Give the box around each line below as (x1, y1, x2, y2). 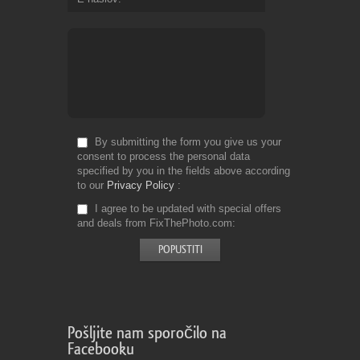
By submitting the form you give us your (92, 135, 281, 148)
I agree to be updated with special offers (92, 202, 281, 215)
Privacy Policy (107, 178, 174, 191)
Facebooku (67, 340, 134, 358)
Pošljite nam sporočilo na (67, 324, 227, 342)
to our (77, 178, 107, 191)
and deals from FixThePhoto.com (77, 216, 232, 229)
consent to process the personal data (77, 149, 250, 162)
